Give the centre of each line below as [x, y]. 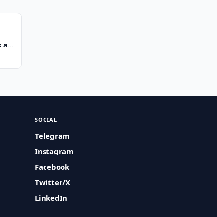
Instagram [54, 151]
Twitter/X [53, 182]
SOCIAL [46, 119]
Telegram [53, 136]
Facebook [52, 167]
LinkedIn [51, 198]
